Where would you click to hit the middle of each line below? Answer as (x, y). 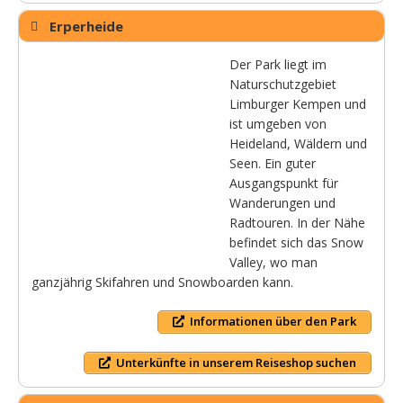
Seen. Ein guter (273, 164)
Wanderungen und (282, 203)
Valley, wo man (273, 263)
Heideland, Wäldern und (298, 144)
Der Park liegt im (278, 65)
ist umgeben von (278, 124)
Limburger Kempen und (298, 104)
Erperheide (86, 27)
